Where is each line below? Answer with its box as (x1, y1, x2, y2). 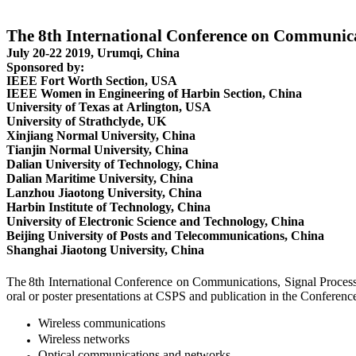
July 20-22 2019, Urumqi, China (6, 46, 180, 60)
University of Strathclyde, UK (6, 114, 166, 128)
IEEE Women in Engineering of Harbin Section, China (6, 87, 302, 100)
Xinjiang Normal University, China (6, 129, 195, 142)
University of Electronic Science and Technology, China (6, 215, 304, 228)
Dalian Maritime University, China (6, 172, 193, 185)
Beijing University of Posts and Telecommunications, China (6, 229, 324, 242)
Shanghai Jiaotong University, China (6, 243, 204, 257)
